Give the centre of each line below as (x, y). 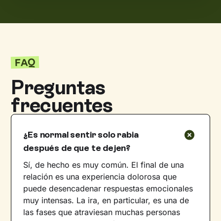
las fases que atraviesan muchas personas (102, 212)
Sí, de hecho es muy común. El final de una (104, 165)
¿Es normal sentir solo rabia (81, 134)
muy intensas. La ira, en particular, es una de (106, 200)
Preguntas (58, 87)
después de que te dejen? (77, 148)
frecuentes (62, 105)
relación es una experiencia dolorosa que (100, 176)
